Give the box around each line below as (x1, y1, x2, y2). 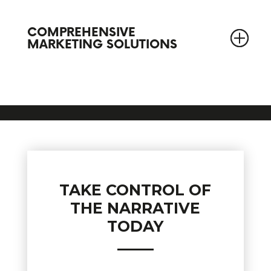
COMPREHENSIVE (27, 25, 135, 41)
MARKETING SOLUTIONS (27, 38, 177, 53)
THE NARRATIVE (70, 199, 201, 218)
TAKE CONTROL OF (59, 181, 212, 200)
